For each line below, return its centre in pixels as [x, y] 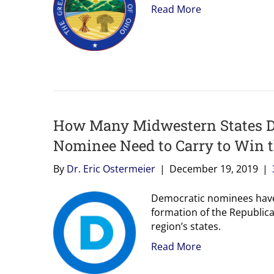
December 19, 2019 [214, 168]
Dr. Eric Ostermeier [111, 168]
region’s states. [186, 226]
